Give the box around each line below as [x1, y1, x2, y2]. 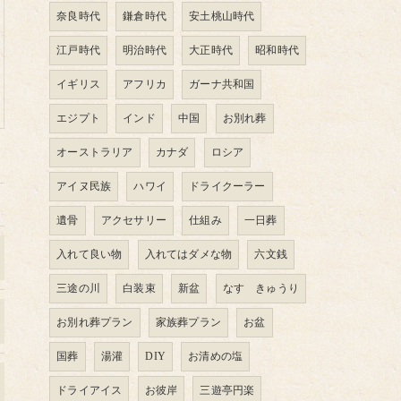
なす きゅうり [222, 282, 300, 294]
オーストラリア [56, 146, 133, 158]
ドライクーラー [189, 180, 266, 192]
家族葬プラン [155, 316, 222, 328]
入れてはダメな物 [144, 248, 233, 260]
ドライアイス [56, 384, 123, 397]
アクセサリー [100, 214, 167, 226]
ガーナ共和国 [189, 78, 255, 90]
